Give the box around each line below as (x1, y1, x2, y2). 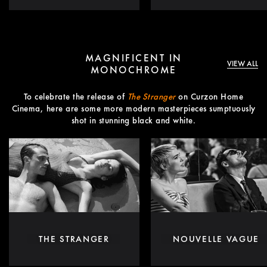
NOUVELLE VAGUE (173, 232, 260, 245)
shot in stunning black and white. (71, 114, 196, 126)
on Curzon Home (175, 90, 244, 103)
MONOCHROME (90, 63, 177, 76)
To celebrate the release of (23, 90, 128, 103)
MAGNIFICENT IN (85, 51, 182, 64)
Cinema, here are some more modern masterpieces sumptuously (11, 102, 256, 114)
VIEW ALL (226, 58, 258, 69)
